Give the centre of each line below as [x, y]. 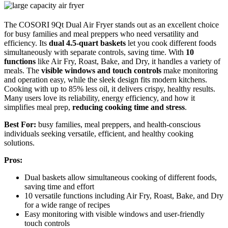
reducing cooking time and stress [129, 107]
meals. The [23, 70]
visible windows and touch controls [101, 70]
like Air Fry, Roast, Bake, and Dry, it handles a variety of [128, 61]
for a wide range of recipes [67, 205]
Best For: [20, 124]
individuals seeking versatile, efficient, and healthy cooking [99, 133]
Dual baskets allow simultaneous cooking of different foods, [121, 177]
